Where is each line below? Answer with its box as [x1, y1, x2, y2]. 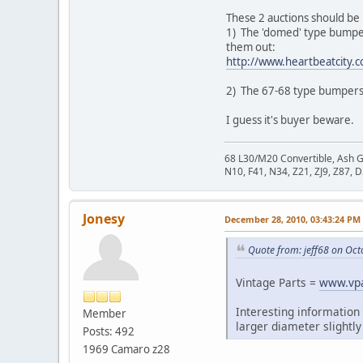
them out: [226, 39, 275, 54]
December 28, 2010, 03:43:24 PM [224, 212, 361, 225]
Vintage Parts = [236, 275, 319, 291]
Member [83, 305, 126, 321]
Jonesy [83, 209, 125, 228]
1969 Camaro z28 [83, 341, 170, 357]
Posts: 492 [83, 323, 135, 339]
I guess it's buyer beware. [226, 112, 354, 127]
